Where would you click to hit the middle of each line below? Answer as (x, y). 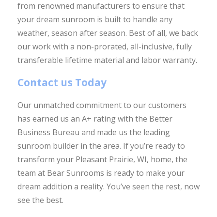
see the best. (40, 200)
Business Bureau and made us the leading (93, 132)
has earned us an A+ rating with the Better (95, 118)
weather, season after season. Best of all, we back (108, 33)
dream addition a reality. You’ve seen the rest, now (108, 186)
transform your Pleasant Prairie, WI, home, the (102, 159)
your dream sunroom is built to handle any (95, 19)
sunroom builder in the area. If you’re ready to (101, 146)
